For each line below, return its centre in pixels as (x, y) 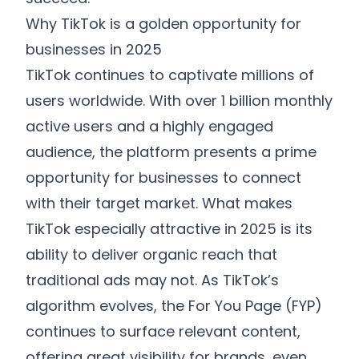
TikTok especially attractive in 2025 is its (169, 229)
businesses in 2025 (94, 49)
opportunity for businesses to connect (163, 177)
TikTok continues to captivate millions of (170, 75)
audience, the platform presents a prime (171, 152)
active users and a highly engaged (149, 126)
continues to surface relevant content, (163, 331)
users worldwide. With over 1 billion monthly (179, 101)
